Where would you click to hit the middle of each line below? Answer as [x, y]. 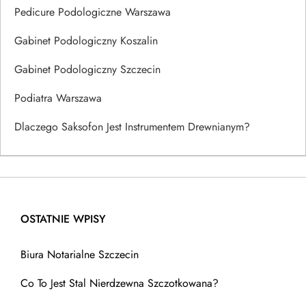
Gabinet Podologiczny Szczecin [87, 69]
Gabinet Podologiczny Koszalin [86, 40]
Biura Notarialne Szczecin [80, 254]
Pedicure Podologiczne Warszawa [93, 12]
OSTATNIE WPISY [63, 219]
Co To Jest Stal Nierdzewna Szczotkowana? [120, 283]
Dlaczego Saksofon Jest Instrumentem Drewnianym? [132, 126]
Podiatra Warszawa [58, 98]
